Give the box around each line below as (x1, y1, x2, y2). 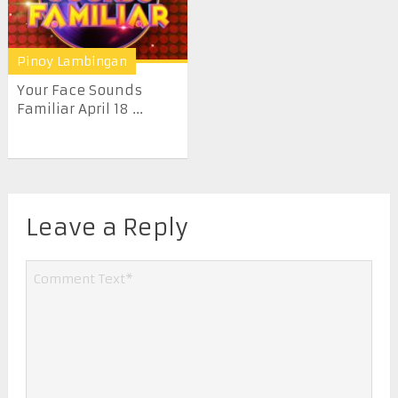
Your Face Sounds (16, 82, 142, 99)
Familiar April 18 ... (16, 100, 143, 118)
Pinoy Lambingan (16, 53, 127, 70)
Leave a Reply (25, 212, 188, 242)
